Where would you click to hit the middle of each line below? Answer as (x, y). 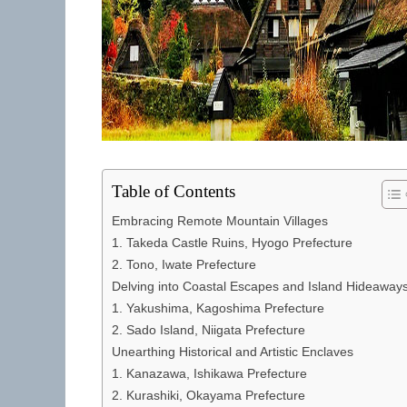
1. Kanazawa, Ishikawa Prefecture (209, 374)
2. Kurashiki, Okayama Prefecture (208, 396)
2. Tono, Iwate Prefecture (184, 265)
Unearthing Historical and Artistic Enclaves (233, 352)
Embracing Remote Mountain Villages (220, 221)
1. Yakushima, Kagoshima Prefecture (218, 308)
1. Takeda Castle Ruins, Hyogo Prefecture (232, 243)
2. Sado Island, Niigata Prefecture (208, 330)
